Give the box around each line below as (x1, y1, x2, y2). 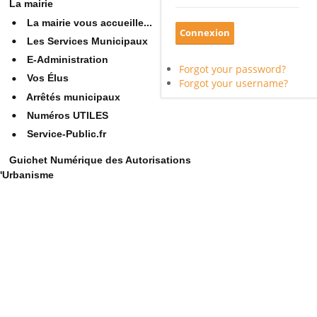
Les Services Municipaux (27, 35, 148, 47)
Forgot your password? (179, 62, 286, 76)
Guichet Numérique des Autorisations (9, 154, 191, 166)
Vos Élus (27, 72, 69, 84)
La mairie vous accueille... (27, 16, 152, 28)
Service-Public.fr (27, 128, 106, 140)
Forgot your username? (179, 76, 288, 90)
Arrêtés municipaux (26, 91, 120, 103)
